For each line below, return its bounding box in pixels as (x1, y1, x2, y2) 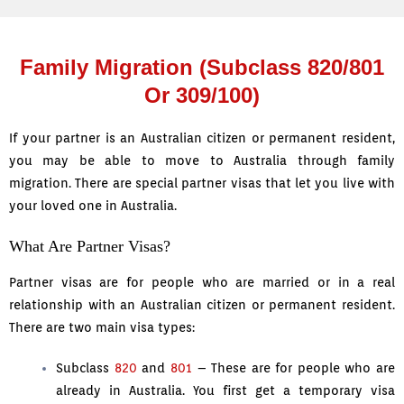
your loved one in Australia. (9, 198, 177, 214)
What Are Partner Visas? (9, 237, 170, 256)
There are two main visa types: (9, 320, 195, 335)
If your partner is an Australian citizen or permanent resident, (9, 131, 395, 146)
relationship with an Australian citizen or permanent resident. (9, 298, 395, 313)
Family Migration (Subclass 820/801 (20, 55, 384, 80)
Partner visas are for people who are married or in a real (9, 275, 395, 290)
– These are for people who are (191, 361, 396, 376)
